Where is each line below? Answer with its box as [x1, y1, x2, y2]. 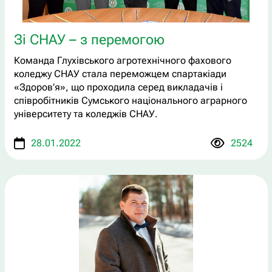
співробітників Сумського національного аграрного [13, 94, 247, 106]
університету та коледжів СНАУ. [13, 107, 158, 120]
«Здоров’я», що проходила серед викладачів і [13, 81, 223, 93]
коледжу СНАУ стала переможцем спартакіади [13, 67, 226, 80]
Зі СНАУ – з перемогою [13, 31, 165, 48]
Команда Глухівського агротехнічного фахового [13, 54, 231, 66]
